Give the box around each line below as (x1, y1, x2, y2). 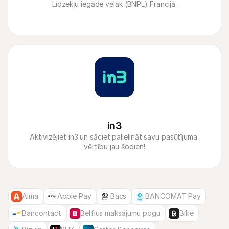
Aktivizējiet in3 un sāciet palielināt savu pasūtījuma (30, 132, 197, 141)
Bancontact (22, 209, 61, 217)
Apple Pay (57, 192, 91, 200)
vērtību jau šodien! (84, 142, 145, 151)
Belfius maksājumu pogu (80, 209, 161, 217)
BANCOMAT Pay (145, 192, 201, 200)
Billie (179, 209, 194, 217)
